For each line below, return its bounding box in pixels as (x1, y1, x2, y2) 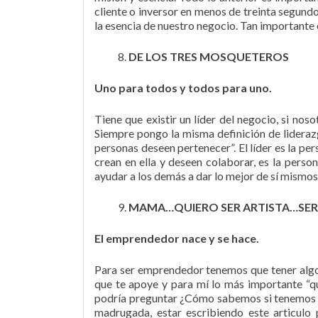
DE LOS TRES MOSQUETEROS (128, 50, 289, 63)
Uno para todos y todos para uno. (94, 81, 272, 94)
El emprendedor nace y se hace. (94, 231, 259, 245)
